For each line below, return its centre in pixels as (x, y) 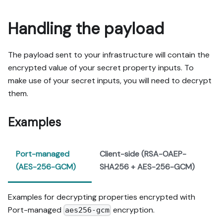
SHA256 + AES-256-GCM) (147, 166)
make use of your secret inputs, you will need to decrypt (110, 80)
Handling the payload (86, 28)
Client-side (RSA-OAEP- (143, 154)
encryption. (133, 210)
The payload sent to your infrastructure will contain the (109, 55)
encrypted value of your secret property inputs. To (101, 67)
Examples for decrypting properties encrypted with (102, 197)
